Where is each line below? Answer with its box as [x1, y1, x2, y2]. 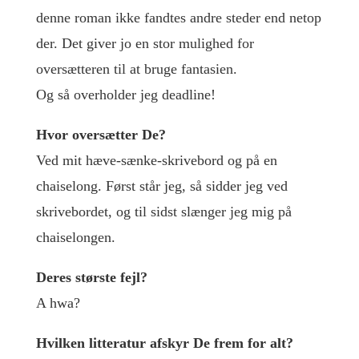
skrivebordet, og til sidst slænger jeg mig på [35, 204, 292, 220]
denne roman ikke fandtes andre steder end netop [35, 10, 321, 26]
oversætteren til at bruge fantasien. [35, 61, 237, 77]
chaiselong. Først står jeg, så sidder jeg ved [35, 178, 288, 194]
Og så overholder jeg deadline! [35, 87, 216, 103]
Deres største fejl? [35, 269, 147, 285]
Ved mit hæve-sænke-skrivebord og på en [35, 152, 277, 168]
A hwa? [35, 295, 80, 311]
